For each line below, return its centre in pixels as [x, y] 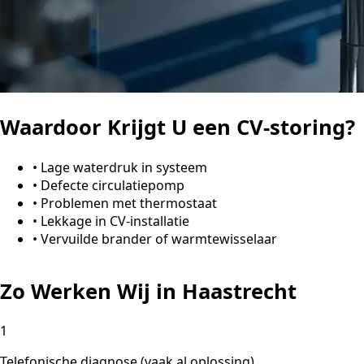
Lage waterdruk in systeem [124, 167]
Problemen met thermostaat [129, 203]
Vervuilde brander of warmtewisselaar [159, 238]
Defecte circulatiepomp [113, 185]
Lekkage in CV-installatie [115, 221]
